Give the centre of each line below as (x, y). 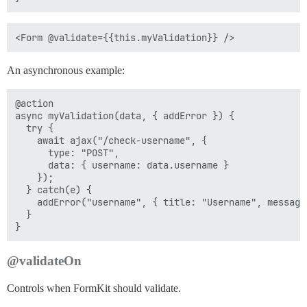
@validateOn (44, 261)
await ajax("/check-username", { (111, 140)
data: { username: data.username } (122, 165)
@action (34, 103)
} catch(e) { (53, 190)
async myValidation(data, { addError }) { (125, 116)
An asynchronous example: (66, 70)
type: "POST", (67, 153)
